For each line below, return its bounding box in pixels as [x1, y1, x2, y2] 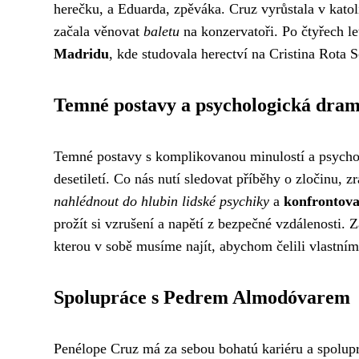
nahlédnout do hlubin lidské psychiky [54, 192, 269, 209]
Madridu [54, 45, 109, 62]
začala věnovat [54, 22, 143, 39]
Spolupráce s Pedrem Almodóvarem [54, 286, 350, 308]
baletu [143, 22, 179, 39]
